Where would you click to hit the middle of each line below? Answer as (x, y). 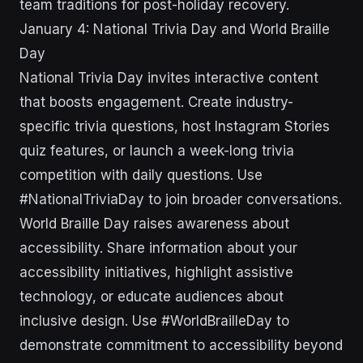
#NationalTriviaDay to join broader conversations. (181, 199)
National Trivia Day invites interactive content (169, 78)
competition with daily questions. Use (141, 175)
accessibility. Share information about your (158, 248)
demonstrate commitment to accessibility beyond (181, 345)
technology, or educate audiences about (152, 297)
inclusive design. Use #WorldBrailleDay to (154, 321)
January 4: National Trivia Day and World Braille (175, 29)
